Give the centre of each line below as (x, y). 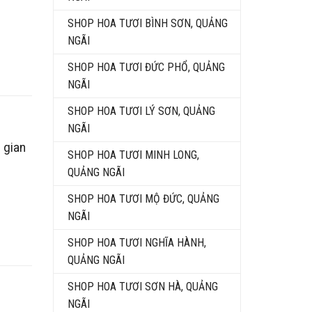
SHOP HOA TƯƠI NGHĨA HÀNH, (137, 242)
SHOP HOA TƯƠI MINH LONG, (133, 155)
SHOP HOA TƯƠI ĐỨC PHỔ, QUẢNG (146, 67)
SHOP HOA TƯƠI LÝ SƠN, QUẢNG (141, 111)
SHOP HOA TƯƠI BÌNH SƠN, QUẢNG (148, 23)
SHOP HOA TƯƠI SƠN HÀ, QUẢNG (143, 286)
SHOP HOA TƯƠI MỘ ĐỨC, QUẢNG (143, 198)
